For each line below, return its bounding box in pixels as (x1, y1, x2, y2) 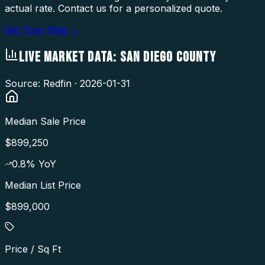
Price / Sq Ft (5, 243, 61, 255)
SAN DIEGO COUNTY (119, 48, 216, 66)
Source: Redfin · (5, 77, 80, 89)
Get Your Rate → (5, 23, 80, 35)
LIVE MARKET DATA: (19, 48, 120, 66)
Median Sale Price (5, 115, 86, 127)
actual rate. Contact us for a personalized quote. (5, 2, 222, 14)
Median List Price (5, 179, 81, 191)
